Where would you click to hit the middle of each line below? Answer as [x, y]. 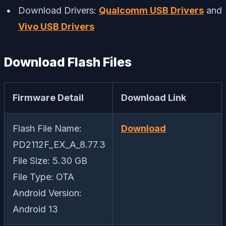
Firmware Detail [48, 98]
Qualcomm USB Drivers [151, 11]
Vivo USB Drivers [56, 27]
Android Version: [47, 193]
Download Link [154, 98]
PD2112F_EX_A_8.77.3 [59, 145]
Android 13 [35, 209]
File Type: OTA [43, 177]
